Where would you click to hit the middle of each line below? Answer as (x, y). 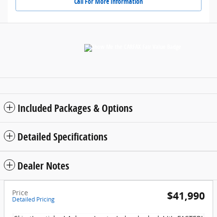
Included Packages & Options (75, 108)
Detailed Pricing (33, 199)
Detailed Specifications (62, 136)
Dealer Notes (43, 165)
